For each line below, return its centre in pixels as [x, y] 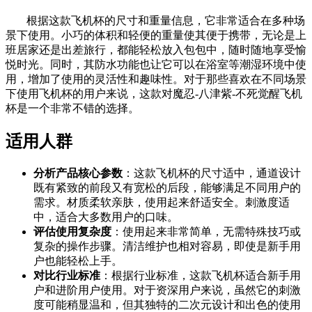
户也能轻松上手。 [78, 260]
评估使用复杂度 [72, 231]
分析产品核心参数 [78, 173]
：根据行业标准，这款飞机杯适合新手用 [201, 275]
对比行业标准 [67, 275]
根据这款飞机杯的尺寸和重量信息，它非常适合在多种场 [166, 20]
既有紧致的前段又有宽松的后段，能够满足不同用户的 [167, 187]
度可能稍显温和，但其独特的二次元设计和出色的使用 [167, 304]
